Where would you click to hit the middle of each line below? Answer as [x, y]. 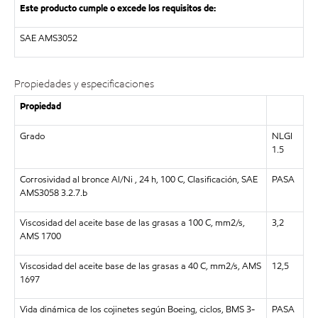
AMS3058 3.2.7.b [53, 193]
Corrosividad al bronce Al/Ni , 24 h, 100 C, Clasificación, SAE [138, 179]
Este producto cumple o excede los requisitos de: [117, 9]
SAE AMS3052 [48, 38]
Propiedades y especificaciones [84, 84]
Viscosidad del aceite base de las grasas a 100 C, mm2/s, [132, 223]
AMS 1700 [40, 236]
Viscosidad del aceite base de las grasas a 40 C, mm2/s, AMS [140, 266]
